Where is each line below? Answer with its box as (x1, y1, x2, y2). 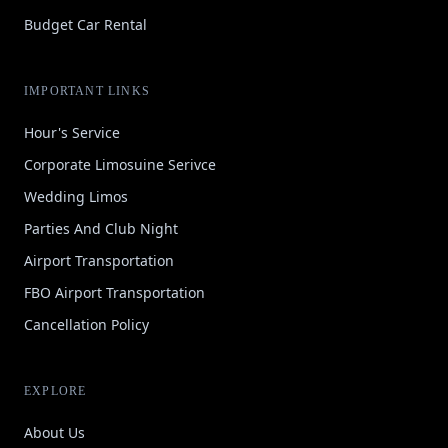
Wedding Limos (24, 187, 128, 206)
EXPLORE (24, 384, 87, 398)
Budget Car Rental (24, 15, 147, 34)
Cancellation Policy (24, 315, 149, 334)
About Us (24, 423, 85, 442)
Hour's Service (24, 123, 120, 142)
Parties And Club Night (24, 219, 178, 238)
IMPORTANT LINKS (24, 84, 150, 98)
